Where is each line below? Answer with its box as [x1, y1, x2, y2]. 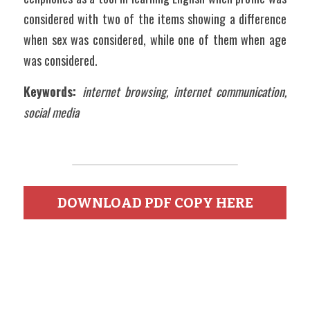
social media [24, 103, 79, 121]
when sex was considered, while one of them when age [24, 30, 286, 48]
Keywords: [24, 82, 76, 100]
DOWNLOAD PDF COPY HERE [57, 194, 253, 211]
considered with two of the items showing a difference [24, 10, 286, 28]
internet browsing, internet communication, [82, 82, 286, 100]
